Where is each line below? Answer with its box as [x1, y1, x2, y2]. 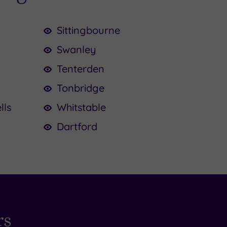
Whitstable [57, 100, 106, 113]
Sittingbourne [57, 23, 120, 36]
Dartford [57, 120, 97, 133]
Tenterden [57, 62, 104, 75]
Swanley [57, 43, 96, 56]
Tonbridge [57, 81, 104, 94]
